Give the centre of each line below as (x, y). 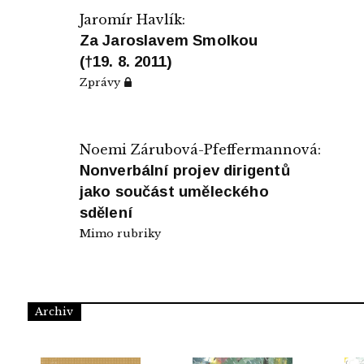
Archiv (54, 311)
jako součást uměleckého (174, 191)
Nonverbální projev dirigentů (184, 170)
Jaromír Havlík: (132, 19)
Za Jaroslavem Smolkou (169, 40)
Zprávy (101, 82)
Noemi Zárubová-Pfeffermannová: (200, 149)
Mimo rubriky (120, 233)
